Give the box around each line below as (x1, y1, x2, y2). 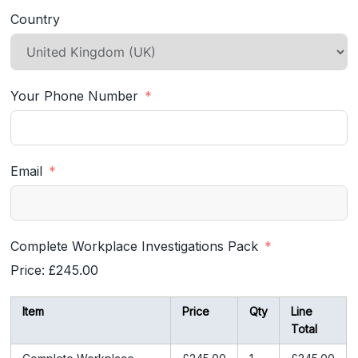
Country (10, 10, 61, 27)
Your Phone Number (10, 87, 139, 104)
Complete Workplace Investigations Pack (10, 237, 259, 254)
